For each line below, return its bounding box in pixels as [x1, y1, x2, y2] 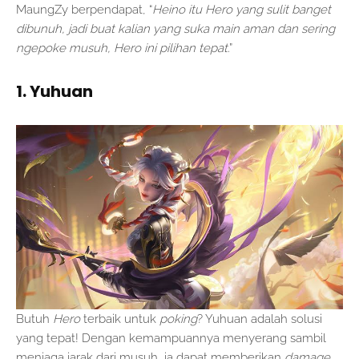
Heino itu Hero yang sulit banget [152, 2, 331, 18]
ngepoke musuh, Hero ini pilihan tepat [16, 41, 228, 56]
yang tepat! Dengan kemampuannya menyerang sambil [16, 330, 326, 345]
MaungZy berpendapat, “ [16, 2, 152, 18]
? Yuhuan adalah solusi [197, 311, 322, 326]
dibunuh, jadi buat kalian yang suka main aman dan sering [16, 22, 335, 37]
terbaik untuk [83, 311, 159, 326]
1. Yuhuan [16, 80, 93, 103]
